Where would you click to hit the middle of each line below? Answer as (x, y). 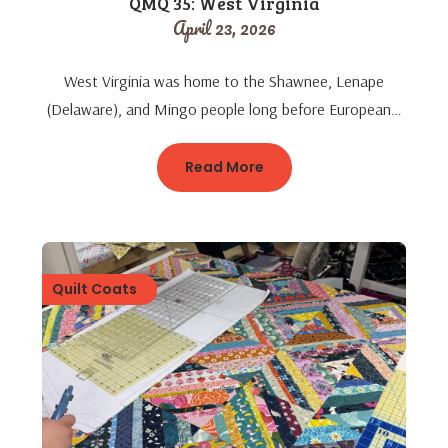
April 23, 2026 (224, 27)
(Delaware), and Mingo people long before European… (224, 108)
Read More (224, 166)
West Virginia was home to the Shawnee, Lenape (224, 80)
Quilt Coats (95, 288)
